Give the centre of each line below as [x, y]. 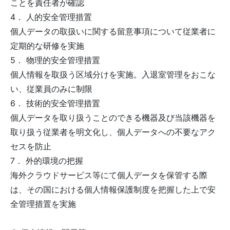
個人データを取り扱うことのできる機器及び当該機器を [113, 118]
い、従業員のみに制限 [51, 89]
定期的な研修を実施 [47, 46]
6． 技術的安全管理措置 [55, 103]
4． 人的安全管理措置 [51, 17]
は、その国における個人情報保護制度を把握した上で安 [113, 189]
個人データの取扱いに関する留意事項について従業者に [113, 31]
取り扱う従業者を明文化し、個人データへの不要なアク [113, 132]
